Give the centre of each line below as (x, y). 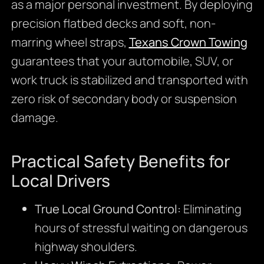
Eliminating (211, 209)
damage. (34, 118)
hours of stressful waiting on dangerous (141, 228)
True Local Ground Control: (108, 209)
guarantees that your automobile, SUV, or (122, 61)
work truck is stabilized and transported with (129, 80)
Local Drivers (60, 181)
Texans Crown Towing (188, 42)
